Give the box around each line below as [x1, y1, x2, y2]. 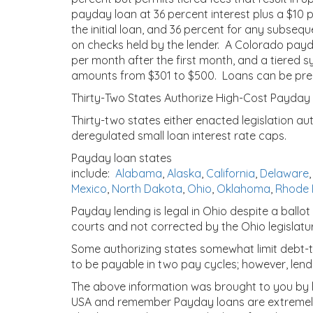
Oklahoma [217, 182, 270, 196]
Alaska [167, 166, 201, 180]
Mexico [71, 182, 107, 196]
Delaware [260, 166, 309, 180]
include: [71, 166, 115, 180]
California [206, 166, 255, 180]
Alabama [115, 166, 162, 180]
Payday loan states [71, 151, 172, 165]
